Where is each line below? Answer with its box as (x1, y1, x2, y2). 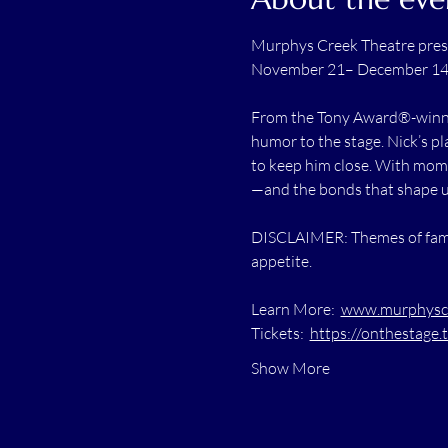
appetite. (250, 250, 312, 271)
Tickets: (250, 322, 310, 343)
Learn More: (250, 298, 341, 319)
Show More (250, 357, 330, 378)
